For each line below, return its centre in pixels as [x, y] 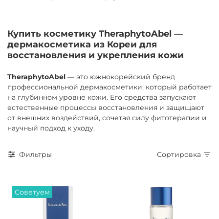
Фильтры [35, 154]
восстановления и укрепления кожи [96, 55]
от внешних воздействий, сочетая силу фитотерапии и [107, 118]
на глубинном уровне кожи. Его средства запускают [102, 97]
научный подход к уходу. [51, 128]
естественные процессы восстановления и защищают [106, 107]
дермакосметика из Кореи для [82, 44]
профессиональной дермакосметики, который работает [109, 87]
